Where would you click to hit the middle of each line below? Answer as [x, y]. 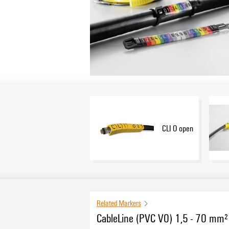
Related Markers [119, 203]
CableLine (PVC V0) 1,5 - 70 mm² [162, 218]
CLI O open [178, 128]
